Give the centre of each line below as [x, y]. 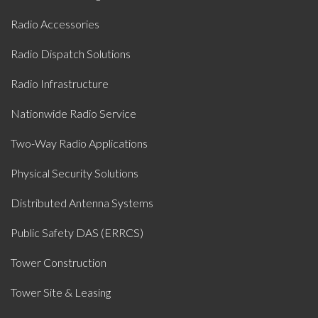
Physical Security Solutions [75, 173]
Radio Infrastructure [60, 84]
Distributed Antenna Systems [82, 203]
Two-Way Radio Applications [79, 143]
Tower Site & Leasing [61, 292]
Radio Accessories [55, 24]
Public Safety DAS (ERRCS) [77, 233]
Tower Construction [59, 263]
